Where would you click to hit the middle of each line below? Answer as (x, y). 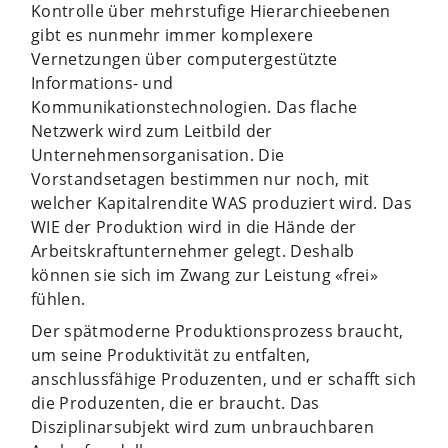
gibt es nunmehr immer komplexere (172, 34)
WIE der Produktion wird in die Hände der (194, 226)
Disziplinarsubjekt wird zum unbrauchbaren (203, 426)
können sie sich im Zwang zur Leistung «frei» (205, 274)
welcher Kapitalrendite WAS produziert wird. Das (222, 202)
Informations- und (102, 82)
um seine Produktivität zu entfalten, (171, 354)
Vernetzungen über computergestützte (184, 58)
